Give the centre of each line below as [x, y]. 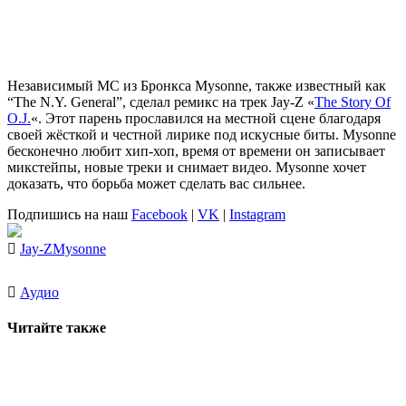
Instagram [257, 214]
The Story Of [353, 102]
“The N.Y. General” [65, 102]
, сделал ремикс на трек [197, 102]
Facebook [159, 214]
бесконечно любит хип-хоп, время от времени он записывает [196, 151]
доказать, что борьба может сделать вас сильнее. [156, 184]
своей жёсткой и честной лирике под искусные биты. [175, 135]
